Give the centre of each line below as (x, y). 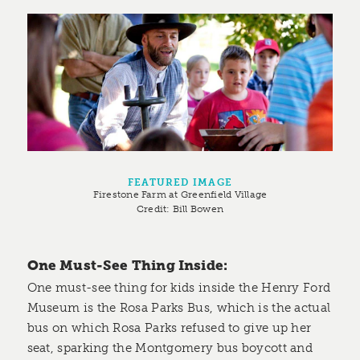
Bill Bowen (198, 208)
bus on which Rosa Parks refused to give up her (169, 327)
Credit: (154, 208)
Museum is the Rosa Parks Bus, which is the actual (179, 307)
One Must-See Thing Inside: (127, 266)
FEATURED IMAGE (180, 182)
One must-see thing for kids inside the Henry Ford (179, 287)
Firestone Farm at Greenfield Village (180, 194)
